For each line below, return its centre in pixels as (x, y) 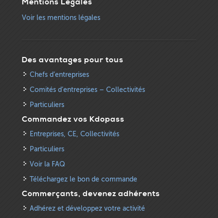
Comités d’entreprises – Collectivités (87, 90)
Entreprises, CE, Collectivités (74, 134)
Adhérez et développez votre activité (87, 208)
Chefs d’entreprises (59, 74)
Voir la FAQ (47, 164)
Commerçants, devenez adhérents (91, 193)
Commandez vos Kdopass (73, 119)
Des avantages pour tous (73, 60)
